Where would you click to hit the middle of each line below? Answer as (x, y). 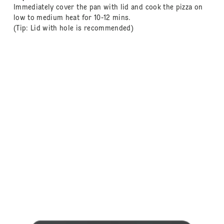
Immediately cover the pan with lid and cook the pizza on (108, 7)
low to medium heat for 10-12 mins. (72, 18)
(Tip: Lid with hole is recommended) (73, 28)
